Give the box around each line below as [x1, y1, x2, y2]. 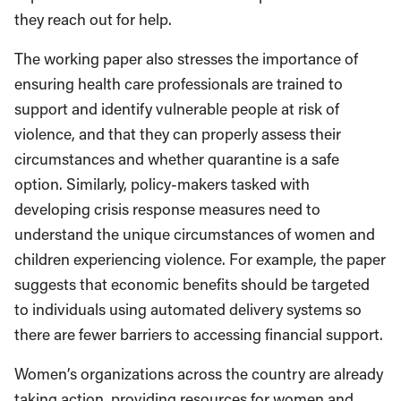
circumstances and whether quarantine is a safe [14, 149, 339, 169]
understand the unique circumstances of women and [14, 224, 375, 244]
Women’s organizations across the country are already [14, 363, 383, 384]
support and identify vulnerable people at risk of [14, 98, 339, 119]
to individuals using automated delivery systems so [14, 299, 362, 320]
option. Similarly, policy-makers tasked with [14, 174, 310, 194]
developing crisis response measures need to [14, 199, 320, 219]
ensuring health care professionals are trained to [14, 73, 343, 94]
